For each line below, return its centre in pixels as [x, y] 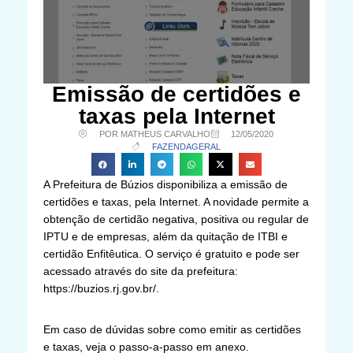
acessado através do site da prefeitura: [141, 271]
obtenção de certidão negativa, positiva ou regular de [176, 219]
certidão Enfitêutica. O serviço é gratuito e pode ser [171, 253]
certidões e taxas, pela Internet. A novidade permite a [176, 201]
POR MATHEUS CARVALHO [154, 134]
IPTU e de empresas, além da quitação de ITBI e [165, 236]
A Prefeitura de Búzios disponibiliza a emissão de [165, 184]
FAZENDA [172, 146]
